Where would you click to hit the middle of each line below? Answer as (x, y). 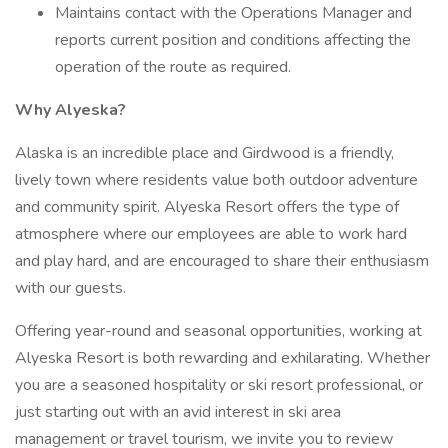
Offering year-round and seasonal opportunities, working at (218, 331)
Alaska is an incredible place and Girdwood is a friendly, (204, 153)
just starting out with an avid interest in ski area (178, 412)
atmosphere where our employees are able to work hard (211, 234)
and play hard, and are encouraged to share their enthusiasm (222, 261)
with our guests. (70, 288)
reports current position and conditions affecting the (233, 40)
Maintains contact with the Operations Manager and (233, 13)
